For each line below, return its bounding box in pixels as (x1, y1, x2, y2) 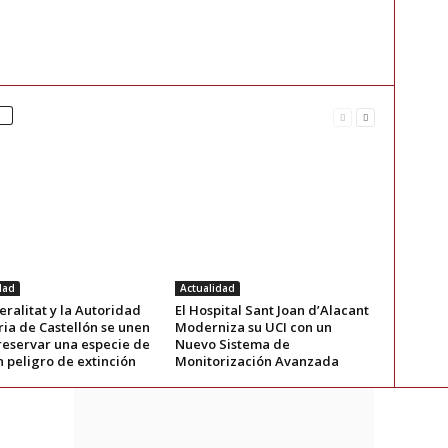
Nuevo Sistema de (174, 335, 290, 354)
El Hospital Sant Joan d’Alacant (174, 301, 369, 320)
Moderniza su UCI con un (174, 318, 332, 337)
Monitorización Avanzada (174, 352, 339, 371)
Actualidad (179, 281, 235, 296)
